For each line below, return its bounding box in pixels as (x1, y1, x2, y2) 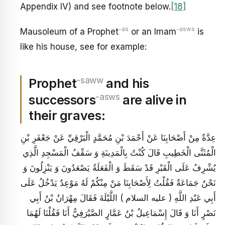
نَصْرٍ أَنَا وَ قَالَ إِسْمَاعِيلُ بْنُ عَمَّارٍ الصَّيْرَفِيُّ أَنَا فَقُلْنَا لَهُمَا (27, 207, 216, 218)
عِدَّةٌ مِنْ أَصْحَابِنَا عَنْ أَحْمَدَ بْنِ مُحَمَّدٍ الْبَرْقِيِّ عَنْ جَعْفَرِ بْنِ (21, 132, 216, 143)
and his (103, 76, 149, 91)
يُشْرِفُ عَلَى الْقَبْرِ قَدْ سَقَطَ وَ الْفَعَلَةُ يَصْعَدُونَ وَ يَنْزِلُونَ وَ (23, 162, 216, 173)
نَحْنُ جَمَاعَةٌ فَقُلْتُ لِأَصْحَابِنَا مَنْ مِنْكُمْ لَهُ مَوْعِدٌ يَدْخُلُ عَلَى (21, 177, 216, 188)
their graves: (29, 108, 105, 124)
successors (29, 92, 96, 108)
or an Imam (129, 26, 176, 37)
